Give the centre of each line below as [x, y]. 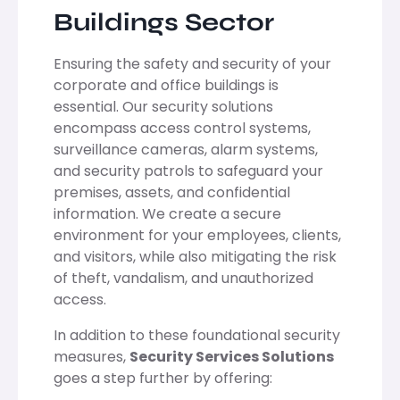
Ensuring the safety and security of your [192, 63]
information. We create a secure [167, 213]
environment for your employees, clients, [197, 235]
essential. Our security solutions [163, 106]
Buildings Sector [164, 22]
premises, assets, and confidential [172, 192]
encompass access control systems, [182, 128]
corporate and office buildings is [166, 85]
